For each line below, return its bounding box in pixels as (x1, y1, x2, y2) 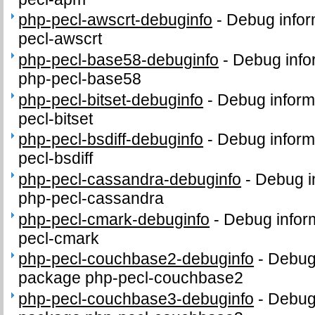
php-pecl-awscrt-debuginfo (18, 11, 213, 30)
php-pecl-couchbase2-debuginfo (18, 250, 255, 269)
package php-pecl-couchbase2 (18, 269, 244, 288)
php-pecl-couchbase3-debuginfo (18, 290, 255, 309)
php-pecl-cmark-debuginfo (18, 210, 210, 229)
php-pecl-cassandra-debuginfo (18, 170, 242, 189)
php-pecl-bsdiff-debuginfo (18, 130, 204, 149)
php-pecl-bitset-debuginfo (18, 90, 204, 109)
